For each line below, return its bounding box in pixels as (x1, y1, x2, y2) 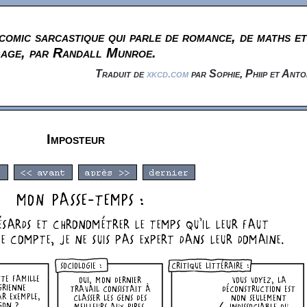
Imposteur (46, 131, 105, 147)
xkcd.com (147, 68, 188, 79)
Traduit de (95, 68, 147, 79)
